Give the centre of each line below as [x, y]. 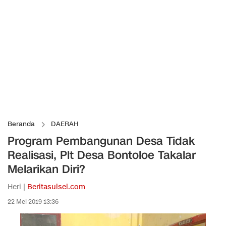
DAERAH [65, 124]
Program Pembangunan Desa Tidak [101, 141]
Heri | [17, 187]
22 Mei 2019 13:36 [33, 202]
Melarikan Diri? [46, 169]
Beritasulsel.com [56, 187]
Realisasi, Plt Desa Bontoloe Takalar [102, 155]
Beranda [21, 124]
